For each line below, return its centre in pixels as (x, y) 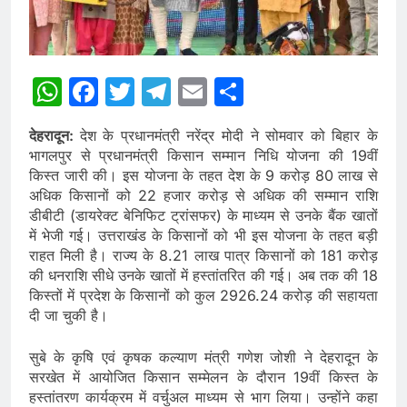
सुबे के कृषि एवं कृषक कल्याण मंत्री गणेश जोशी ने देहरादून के (203, 357)
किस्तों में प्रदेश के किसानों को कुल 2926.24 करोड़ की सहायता (203, 296)
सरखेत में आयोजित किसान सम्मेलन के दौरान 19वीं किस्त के (203, 377)
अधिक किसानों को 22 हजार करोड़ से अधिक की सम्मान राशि (203, 196)
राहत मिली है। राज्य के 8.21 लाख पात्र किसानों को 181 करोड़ (203, 256)
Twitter (182, 92)
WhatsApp (134, 92)
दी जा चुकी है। (69, 316)
